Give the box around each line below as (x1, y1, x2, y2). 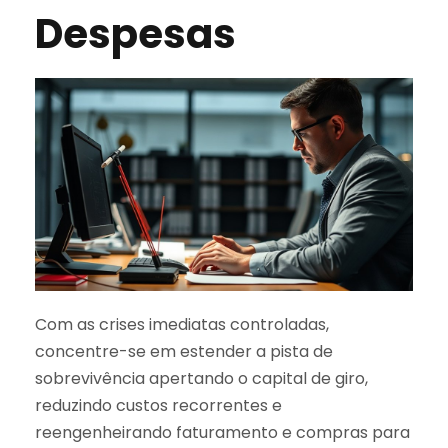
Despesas (35, 6, 236, 63)
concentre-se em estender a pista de (35, 339, 333, 363)
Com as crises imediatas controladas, (35, 312, 329, 336)
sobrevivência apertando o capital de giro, (35, 366, 368, 390)
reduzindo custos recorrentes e (35, 393, 282, 417)
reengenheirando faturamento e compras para (35, 420, 410, 444)
